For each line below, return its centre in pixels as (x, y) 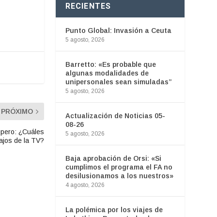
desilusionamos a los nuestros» (119, 176)
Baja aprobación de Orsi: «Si (113, 158)
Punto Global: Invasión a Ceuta (118, 30)
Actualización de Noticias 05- (115, 116)
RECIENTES (88, 6)
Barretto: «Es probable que (110, 64)
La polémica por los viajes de (114, 209)
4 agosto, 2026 (85, 185)
